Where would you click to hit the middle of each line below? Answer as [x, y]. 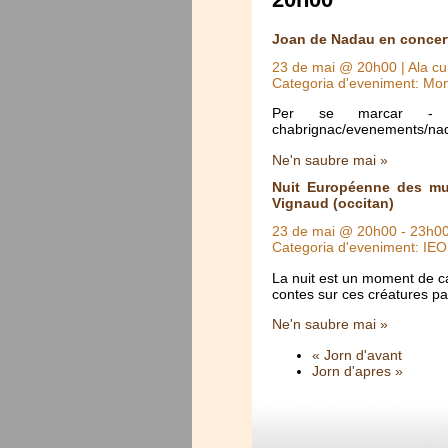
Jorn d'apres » [357, 370]
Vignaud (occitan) [333, 203]
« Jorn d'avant [357, 354]
